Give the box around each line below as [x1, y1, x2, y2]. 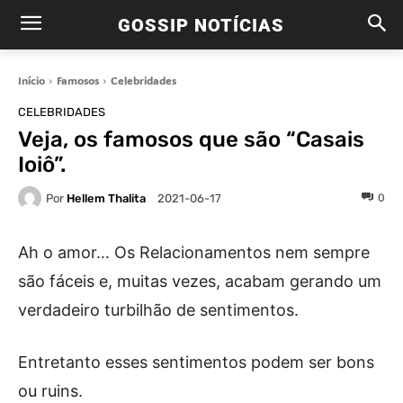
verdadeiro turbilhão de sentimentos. [18, 300, 299, 319]
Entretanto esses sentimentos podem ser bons [18, 353, 374, 372]
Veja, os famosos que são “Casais [18, 127, 364, 152]
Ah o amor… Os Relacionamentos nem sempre [18, 243, 370, 262]
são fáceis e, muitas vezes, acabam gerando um [18, 272, 381, 291]
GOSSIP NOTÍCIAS [118, 13, 285, 36]
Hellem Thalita [67, 191, 146, 205]
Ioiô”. [18, 152, 66, 177]
